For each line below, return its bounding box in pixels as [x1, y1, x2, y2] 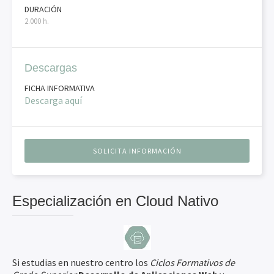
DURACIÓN [24, 4, 62, 15]
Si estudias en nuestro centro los [12, 256, 150, 268]
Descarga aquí [24, 94, 82, 106]
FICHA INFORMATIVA [24, 83, 95, 94]
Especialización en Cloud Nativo [12, 193, 218, 209]
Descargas [24, 62, 77, 74]
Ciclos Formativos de [150, 256, 235, 268]
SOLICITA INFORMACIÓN [92, 146, 182, 155]
